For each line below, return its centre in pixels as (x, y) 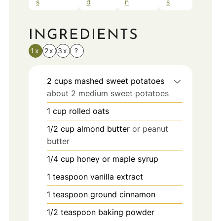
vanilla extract (116, 177)
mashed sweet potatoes (119, 81)
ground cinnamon (123, 195)
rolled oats (89, 111)
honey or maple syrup (117, 159)
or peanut (150, 129)
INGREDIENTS (83, 36)
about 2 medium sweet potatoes (108, 93)
